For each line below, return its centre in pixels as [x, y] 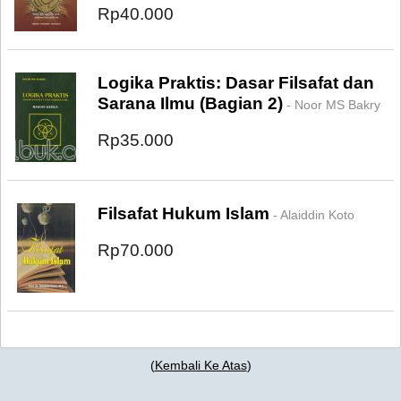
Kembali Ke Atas [200, 365]
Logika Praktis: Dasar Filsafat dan [236, 83]
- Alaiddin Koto [312, 215]
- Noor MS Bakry [332, 105]
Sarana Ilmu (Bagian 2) [190, 103]
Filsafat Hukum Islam [183, 213]
